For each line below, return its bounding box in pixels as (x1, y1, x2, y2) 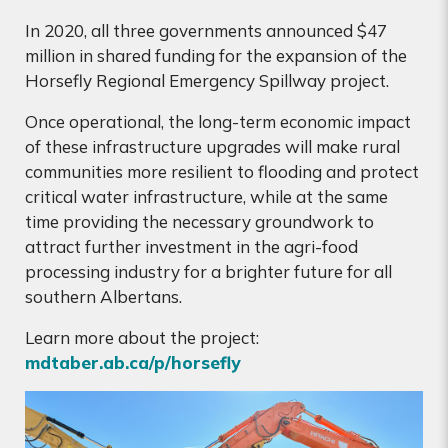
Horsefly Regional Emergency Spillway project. (25, 70, 389, 92)
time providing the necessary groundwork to (25, 211, 374, 233)
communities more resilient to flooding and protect (25, 161, 419, 183)
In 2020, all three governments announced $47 (25, 20, 387, 42)
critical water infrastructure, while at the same (25, 186, 388, 208)
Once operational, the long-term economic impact (25, 111, 411, 133)
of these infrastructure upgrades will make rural (25, 136, 400, 158)
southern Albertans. (25, 286, 182, 308)
